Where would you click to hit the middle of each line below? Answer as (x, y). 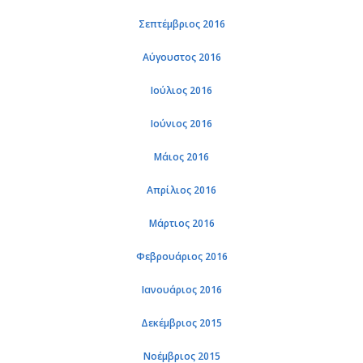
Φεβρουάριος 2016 (181, 256)
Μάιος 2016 (181, 157)
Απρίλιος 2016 (181, 190)
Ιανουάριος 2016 (181, 290)
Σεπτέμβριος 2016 (181, 24)
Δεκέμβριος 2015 (181, 323)
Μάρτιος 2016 (181, 223)
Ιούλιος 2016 (181, 90)
